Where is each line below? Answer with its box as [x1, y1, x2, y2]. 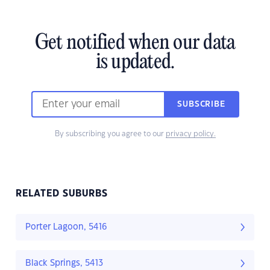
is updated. [95, 51, 175, 75]
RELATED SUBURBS [16, 189, 108, 199]
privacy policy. [165, 130, 216, 138]
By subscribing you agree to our [54, 130, 166, 138]
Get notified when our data [34, 32, 236, 55]
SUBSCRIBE [177, 101, 225, 108]
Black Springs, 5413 [25, 259, 103, 268]
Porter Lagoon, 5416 [25, 223, 107, 232]
